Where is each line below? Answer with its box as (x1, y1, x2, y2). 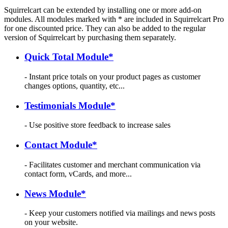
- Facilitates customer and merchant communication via (24, 160, 201, 169)
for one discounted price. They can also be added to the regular (4, 23, 206, 33)
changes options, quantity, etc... (24, 81, 125, 90)
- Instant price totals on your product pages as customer (24, 72, 201, 81)
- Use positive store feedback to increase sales (24, 121, 170, 130)
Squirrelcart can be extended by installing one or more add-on (4, 5, 202, 14)
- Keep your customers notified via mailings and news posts (24, 209, 215, 218)
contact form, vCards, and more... (24, 169, 132, 178)
